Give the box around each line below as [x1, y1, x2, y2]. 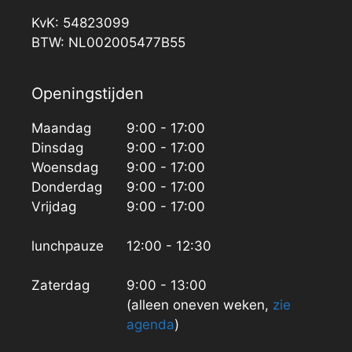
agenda [126, 316, 175, 332]
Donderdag [31, 178, 102, 195]
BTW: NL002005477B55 [31, 34, 185, 50]
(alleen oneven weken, [126, 296, 273, 313]
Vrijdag [31, 198, 76, 214]
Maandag [31, 119, 91, 136]
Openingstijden [31, 83, 144, 103]
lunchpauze [31, 237, 104, 254]
